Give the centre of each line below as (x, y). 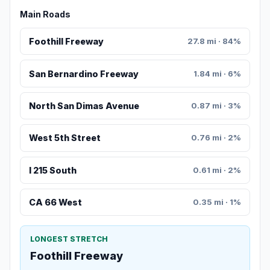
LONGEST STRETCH (69, 239)
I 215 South (52, 170)
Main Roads (45, 14)
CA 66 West (55, 202)
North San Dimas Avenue (84, 106)
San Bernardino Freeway (83, 74)
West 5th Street (64, 138)
